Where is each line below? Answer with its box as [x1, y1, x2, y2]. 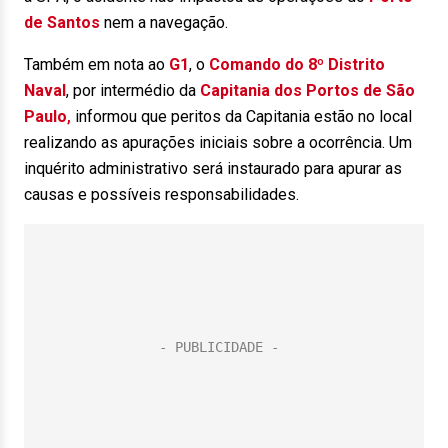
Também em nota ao [24, 55, 169, 74]
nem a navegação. [100, 13, 228, 32]
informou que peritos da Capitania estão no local [71, 107, 412, 126]
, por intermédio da [66, 81, 200, 100]
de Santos [24, 13, 100, 32]
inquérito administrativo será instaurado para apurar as [24, 159, 402, 178]
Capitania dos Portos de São [200, 81, 415, 100]
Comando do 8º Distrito [209, 55, 385, 74]
